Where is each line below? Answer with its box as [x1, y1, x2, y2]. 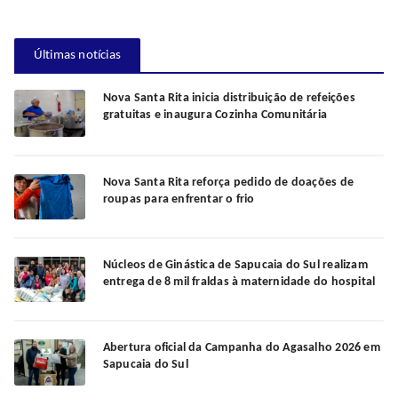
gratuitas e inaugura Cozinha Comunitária [102, 108, 328, 123]
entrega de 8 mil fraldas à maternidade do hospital [102, 275, 376, 290]
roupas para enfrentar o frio [102, 193, 255, 207]
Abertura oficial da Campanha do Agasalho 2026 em [102, 341, 380, 355]
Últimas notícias [33, 49, 122, 63]
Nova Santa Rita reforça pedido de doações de [102, 176, 354, 190]
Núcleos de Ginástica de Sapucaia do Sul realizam [102, 259, 368, 273]
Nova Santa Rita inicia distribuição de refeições [102, 92, 355, 106]
